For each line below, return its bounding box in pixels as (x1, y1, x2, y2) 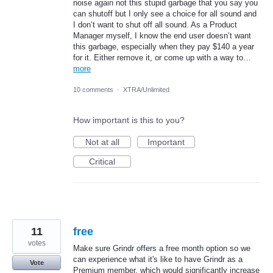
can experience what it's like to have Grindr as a (73, 255, 243, 264)
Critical (89, 157, 115, 167)
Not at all (85, 137, 119, 147)
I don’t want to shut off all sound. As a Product (73, 20, 237, 29)
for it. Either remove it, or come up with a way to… (73, 53, 251, 62)
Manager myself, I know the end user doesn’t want (73, 31, 251, 40)
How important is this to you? (73, 115, 185, 126)
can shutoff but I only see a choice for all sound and (73, 9, 257, 18)
